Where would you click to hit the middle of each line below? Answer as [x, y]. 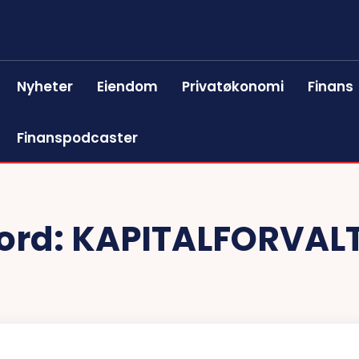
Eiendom [128, 87]
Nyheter [45, 87]
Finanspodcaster [78, 138]
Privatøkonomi [233, 87]
